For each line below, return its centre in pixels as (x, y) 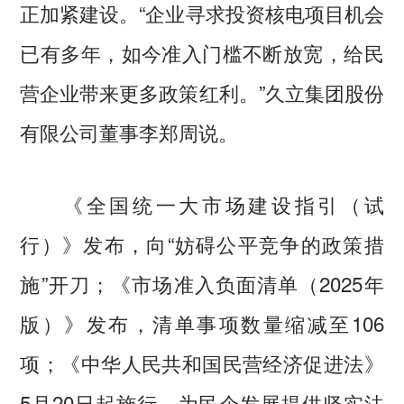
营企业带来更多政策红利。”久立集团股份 (202, 92)
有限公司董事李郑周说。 (129, 132)
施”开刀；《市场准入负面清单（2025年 (202, 284)
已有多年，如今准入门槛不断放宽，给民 (202, 53)
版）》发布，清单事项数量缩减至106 (202, 323)
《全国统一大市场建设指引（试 (202, 204)
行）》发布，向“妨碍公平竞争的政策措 (202, 244)
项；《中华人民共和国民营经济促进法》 (202, 363)
